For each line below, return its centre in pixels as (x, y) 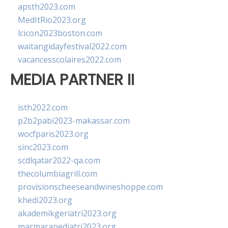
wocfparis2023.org (53, 134)
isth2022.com (43, 108)
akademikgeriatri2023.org (67, 213)
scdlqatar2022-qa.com (59, 161)
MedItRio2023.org (52, 20)
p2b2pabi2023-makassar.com (74, 121)
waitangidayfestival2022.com (72, 46)
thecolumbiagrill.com (58, 174)
